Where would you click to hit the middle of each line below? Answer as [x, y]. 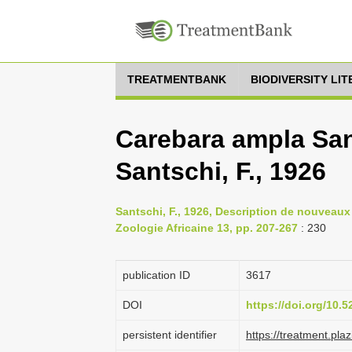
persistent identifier [170, 335]
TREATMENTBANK [177, 79]
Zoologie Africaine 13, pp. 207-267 [207, 228]
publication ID [156, 275]
